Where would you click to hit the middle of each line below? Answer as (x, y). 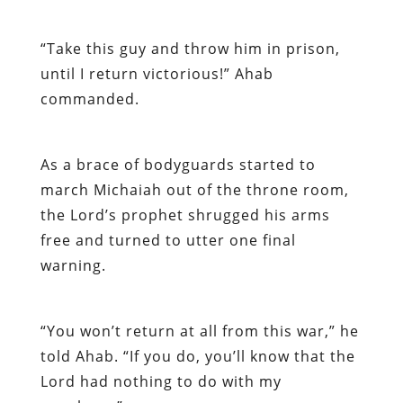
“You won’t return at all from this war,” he (199, 331)
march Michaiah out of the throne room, (194, 189)
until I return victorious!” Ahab (157, 73)
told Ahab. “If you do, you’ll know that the (197, 356)
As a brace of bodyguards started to (178, 164)
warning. (73, 265)
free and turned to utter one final (168, 240)
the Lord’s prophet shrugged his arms (185, 215)
